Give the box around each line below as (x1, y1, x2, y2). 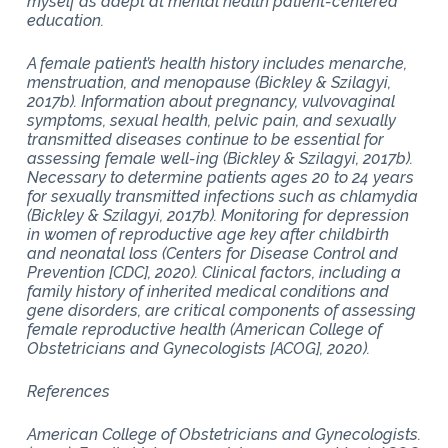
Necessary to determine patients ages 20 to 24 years (26, 167, 414, 187)
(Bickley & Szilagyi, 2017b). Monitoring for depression (26, 205, 409, 225)
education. (26, 10, 104, 30)
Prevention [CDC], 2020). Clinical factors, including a (26, 262, 401, 282)
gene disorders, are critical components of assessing (26, 300, 416, 320)
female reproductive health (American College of (26, 319, 382, 339)
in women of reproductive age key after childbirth (26, 224, 389, 244)
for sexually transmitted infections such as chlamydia (26, 186, 418, 206)
